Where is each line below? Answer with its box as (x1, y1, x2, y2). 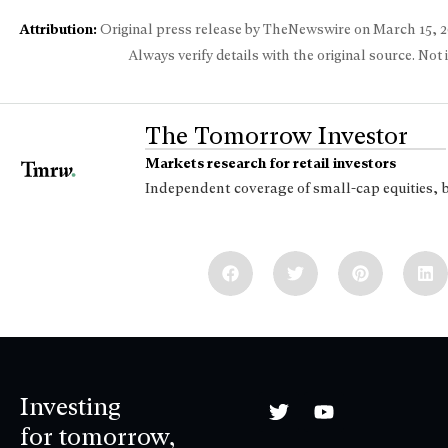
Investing (20, 393, 121, 422)
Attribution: (18, 21, 97, 38)
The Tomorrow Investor (145, 122, 409, 151)
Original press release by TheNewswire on (96, 21, 373, 38)
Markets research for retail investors (145, 155, 397, 172)
